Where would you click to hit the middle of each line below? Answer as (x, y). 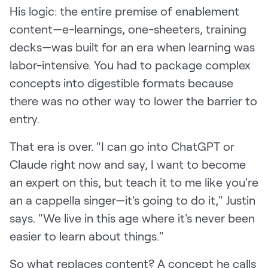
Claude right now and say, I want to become (128, 164)
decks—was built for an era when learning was (132, 47)
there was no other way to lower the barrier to (133, 101)
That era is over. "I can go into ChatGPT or (122, 146)
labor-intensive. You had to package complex (130, 65)
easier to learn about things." (87, 236)
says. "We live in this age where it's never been (132, 218)
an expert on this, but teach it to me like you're (134, 182)
